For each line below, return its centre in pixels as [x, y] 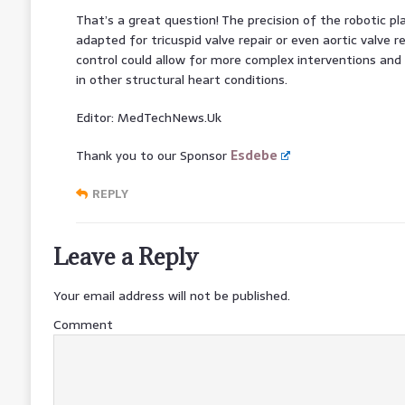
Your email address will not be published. [171, 295]
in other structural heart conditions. [181, 79]
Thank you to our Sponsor [153, 155]
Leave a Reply [125, 256]
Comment [83, 324]
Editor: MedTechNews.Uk [148, 117]
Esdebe [254, 155]
